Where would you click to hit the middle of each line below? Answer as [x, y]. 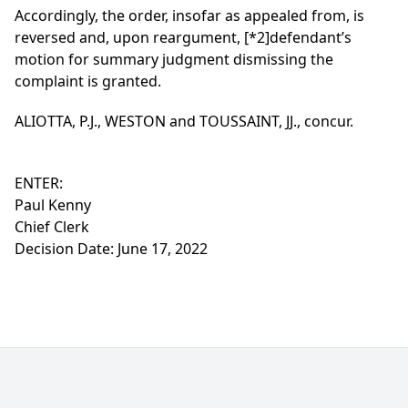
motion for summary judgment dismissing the [174, 60]
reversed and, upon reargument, [129, 38]
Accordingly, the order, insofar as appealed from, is [189, 16]
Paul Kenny [53, 205]
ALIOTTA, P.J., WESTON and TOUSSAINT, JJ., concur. [184, 122]
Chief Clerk [52, 227]
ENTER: [39, 184]
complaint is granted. [88, 82]
